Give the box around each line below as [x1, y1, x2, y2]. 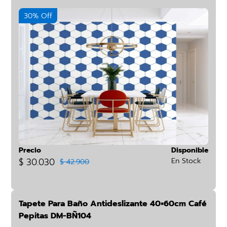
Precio [19, 145, 42, 156]
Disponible [171, 145, 208, 156]
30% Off [24, 11, 53, 21]
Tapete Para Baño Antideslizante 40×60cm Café [19, 198, 207, 210]
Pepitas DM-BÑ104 [19, 210, 92, 222]
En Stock [171, 156, 201, 166]
